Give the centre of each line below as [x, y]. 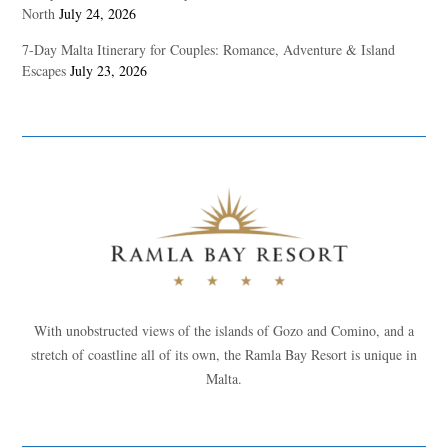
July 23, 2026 [109, 71]
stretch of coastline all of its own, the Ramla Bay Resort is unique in [224, 354]
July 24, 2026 [98, 14]
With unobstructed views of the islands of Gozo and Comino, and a [224, 330]
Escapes [44, 71]
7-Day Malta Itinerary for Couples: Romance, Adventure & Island [209, 50]
